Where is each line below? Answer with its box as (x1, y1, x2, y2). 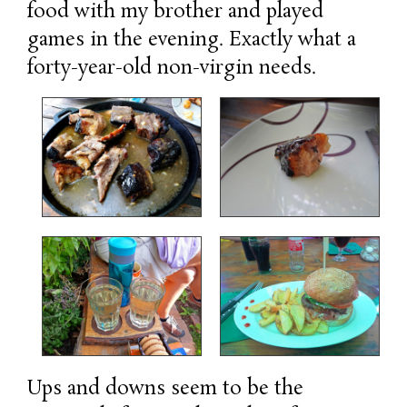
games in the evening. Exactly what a (27, 26, 356, 54)
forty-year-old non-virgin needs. (27, 55, 322, 82)
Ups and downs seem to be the (27, 375, 303, 402)
